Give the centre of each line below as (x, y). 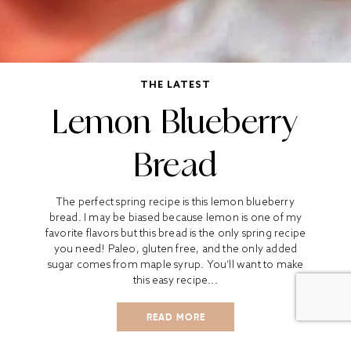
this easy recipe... (175, 280)
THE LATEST (175, 84)
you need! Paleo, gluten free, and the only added (175, 249)
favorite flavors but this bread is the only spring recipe (175, 233)
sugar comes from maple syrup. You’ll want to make (175, 264)
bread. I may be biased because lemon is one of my (175, 217)
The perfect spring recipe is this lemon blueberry (175, 202)
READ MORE (175, 317)
